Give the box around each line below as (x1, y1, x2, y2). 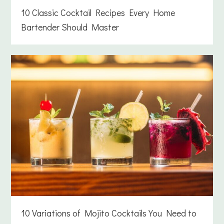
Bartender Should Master (21, 21, 119, 33)
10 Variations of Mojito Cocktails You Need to (21, 206, 197, 219)
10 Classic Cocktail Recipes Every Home (21, 6, 175, 19)
